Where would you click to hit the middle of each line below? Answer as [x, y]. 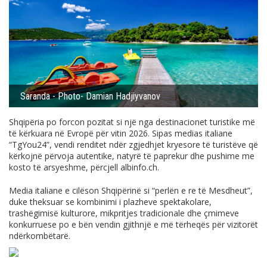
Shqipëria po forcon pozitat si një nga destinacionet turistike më [132, 122]
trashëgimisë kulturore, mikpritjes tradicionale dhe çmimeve [124, 213]
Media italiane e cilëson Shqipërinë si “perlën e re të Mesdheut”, [131, 191]
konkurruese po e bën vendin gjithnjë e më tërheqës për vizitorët [133, 225]
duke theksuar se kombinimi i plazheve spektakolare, [110, 202]
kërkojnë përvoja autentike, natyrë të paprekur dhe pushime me [132, 156]
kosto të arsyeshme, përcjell [65, 167]
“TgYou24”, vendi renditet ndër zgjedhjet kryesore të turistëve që [133, 145]
